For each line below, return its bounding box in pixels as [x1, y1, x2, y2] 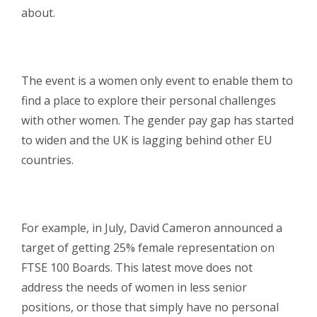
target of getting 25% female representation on [21, 240, 275, 256]
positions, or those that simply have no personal [21, 299, 279, 316]
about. [21, 5, 55, 21]
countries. [21, 152, 74, 168]
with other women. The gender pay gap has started [21, 113, 294, 129]
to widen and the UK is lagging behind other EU [21, 132, 272, 149]
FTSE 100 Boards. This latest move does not [21, 260, 253, 276]
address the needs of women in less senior [21, 279, 247, 296]
